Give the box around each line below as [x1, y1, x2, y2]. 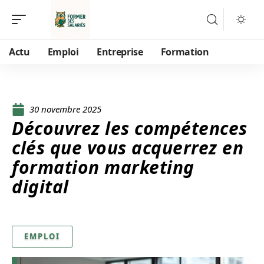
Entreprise [96, 45, 143, 58]
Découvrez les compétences [12, 116, 247, 140]
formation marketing [12, 155, 194, 179]
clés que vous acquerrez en [12, 136, 243, 160]
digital [12, 174, 69, 199]
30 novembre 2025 [29, 103, 101, 115]
